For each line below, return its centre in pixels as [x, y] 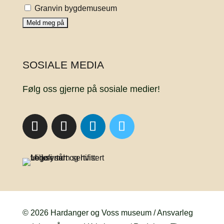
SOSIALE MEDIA [63, 65]
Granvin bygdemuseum [74, 8]
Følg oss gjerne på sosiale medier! [91, 89]
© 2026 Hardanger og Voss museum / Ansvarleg [107, 213]
